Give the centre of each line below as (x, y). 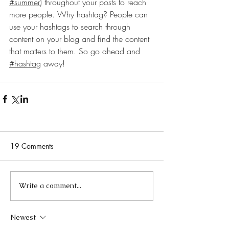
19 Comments (32, 146)
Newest (23, 217)
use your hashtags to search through (71, 26)
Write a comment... (50, 186)
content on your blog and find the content (81, 39)
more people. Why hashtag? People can (80, 14)
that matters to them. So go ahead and (75, 51)
